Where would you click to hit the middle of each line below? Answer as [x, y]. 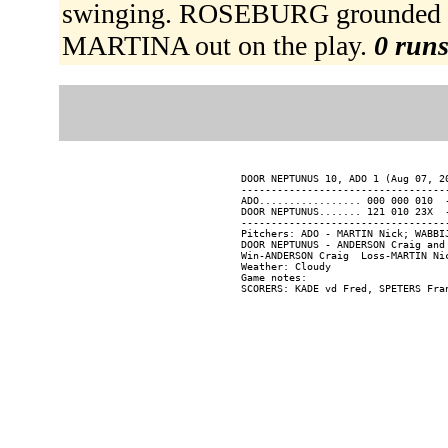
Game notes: [274, 278]
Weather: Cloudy [286, 267]
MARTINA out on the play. [217, 46]
